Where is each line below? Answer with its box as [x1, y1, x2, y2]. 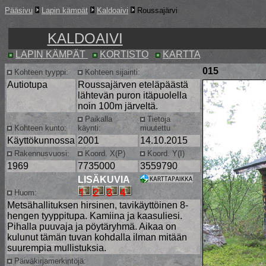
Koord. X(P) [83, 149, 125, 158]
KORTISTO [100, 49, 148, 59]
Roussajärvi [135, 6, 178, 15]
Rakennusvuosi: [12, 149, 69, 158]
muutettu [140, 123, 170, 132]
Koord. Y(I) [145, 149, 185, 158]
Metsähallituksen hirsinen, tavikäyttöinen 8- [7, 200, 188, 210]
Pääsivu [5, 6, 33, 15]
